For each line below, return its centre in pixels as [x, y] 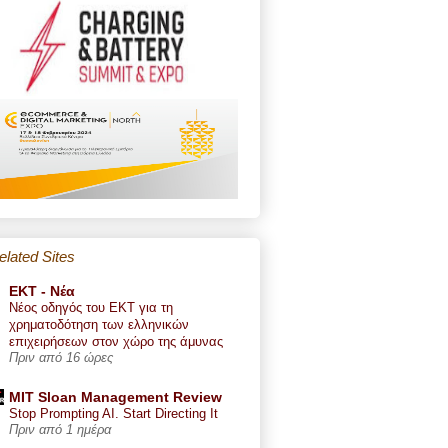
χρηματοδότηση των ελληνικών [99, 324]
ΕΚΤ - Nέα [42, 290]
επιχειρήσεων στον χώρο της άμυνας [116, 341]
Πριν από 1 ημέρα [60, 429]
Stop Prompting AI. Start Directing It [113, 413]
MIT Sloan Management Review [115, 396]
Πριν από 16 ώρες [61, 357]
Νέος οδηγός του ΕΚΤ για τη [91, 307]
